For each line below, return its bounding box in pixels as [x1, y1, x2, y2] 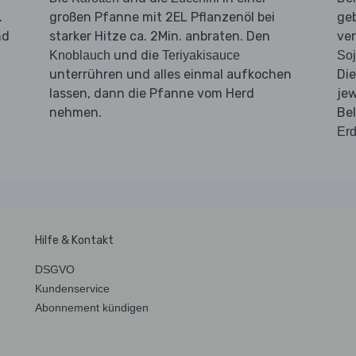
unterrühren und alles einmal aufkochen [48, 66, 292, 82]
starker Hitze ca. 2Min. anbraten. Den [48, 28, 270, 44]
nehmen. [48, 104, 102, 120]
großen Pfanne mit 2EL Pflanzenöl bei [48, 9, 275, 25]
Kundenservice [35, 281, 110, 295]
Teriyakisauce [161, 48, 240, 62]
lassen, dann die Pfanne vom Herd [48, 85, 254, 101]
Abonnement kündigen [35, 300, 149, 314]
